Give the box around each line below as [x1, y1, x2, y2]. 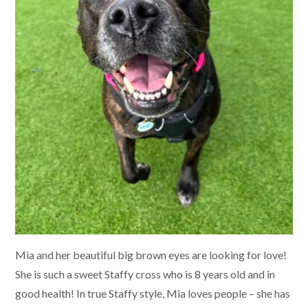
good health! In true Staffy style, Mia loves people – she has [15, 286, 290, 300]
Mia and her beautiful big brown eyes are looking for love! [15, 247, 287, 261]
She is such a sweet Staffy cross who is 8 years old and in [15, 267, 275, 280]
